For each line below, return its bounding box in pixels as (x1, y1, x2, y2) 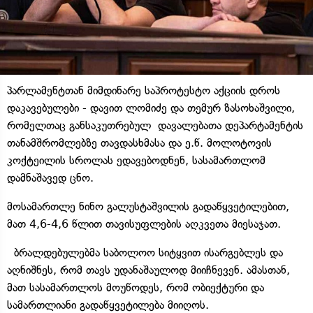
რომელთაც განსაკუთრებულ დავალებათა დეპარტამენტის (7, 118, 303, 132)
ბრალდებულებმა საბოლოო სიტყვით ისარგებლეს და (7, 245, 283, 259)
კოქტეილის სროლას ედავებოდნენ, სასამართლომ (7, 153, 265, 167)
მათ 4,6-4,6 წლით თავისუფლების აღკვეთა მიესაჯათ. (7, 217, 281, 231)
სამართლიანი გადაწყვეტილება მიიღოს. (7, 298, 209, 312)
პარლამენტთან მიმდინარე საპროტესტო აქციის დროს (7, 83, 280, 97)
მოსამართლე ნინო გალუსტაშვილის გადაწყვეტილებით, (7, 199, 289, 213)
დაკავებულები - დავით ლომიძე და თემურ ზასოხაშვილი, (7, 101, 295, 115)
